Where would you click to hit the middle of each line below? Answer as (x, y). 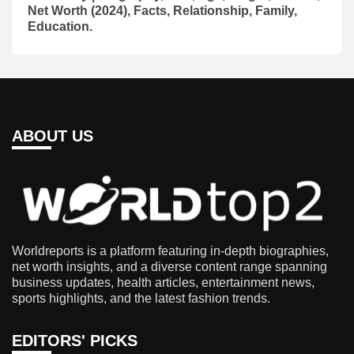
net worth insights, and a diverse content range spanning (169, 267)
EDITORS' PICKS (75, 341)
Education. (60, 26)
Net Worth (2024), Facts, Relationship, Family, (162, 10)
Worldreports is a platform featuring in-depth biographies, (170, 251)
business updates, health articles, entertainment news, (163, 283)
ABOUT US (53, 136)
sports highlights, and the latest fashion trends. (141, 299)
